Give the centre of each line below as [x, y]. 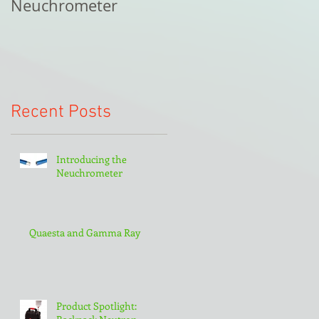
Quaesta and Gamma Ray [85, 232]
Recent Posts [61, 112]
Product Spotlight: [96, 305]
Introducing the [91, 159]
